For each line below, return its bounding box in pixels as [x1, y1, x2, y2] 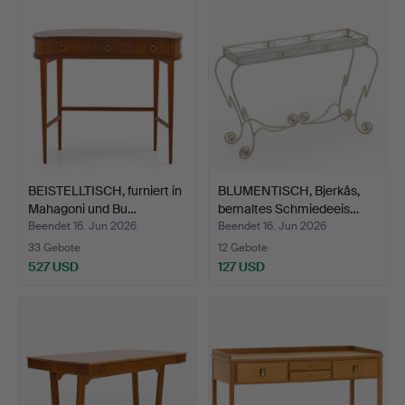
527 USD [28, 259, 79, 276]
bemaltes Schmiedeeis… [218, 201, 359, 218]
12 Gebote [218, 240, 268, 256]
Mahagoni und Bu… [28, 201, 137, 218]
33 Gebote [28, 240, 80, 256]
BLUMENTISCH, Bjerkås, [218, 183, 360, 200]
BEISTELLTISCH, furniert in [28, 183, 182, 200]
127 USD [218, 259, 265, 276]
